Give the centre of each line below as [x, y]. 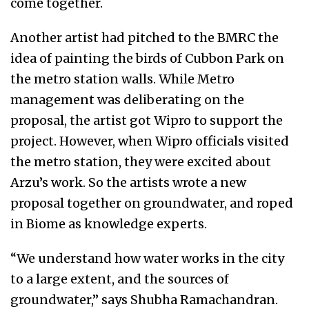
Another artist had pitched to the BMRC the [144, 38]
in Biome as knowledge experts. [109, 224]
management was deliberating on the [127, 100]
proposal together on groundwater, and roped [152, 203]
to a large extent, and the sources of [120, 279]
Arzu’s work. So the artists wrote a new [128, 183]
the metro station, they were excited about [141, 162]
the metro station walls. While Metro [122, 79]
